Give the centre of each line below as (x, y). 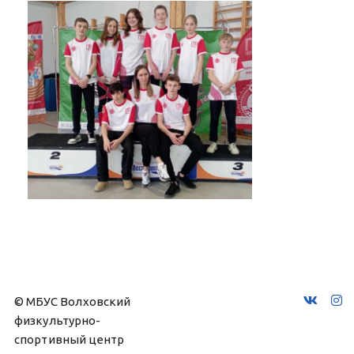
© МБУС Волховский (72, 301)
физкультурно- (58, 320)
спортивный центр (70, 339)
